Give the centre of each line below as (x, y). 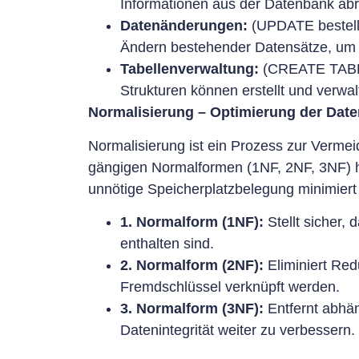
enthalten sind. (167, 244)
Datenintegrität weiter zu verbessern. (238, 331)
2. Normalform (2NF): (192, 266)
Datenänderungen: (184, 26)
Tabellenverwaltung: (190, 69)
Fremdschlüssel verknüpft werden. (230, 287)
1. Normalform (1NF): (192, 222)
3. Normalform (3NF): (192, 309)
